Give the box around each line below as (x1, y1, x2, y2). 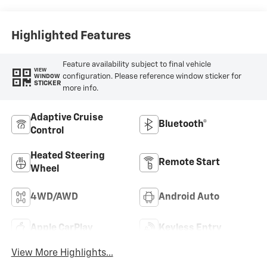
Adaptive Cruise (30, 113, 103, 123)
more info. (62, 84, 98, 92)
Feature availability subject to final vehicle (62, 60, 211, 69)
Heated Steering (30, 151, 105, 161)
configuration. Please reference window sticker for (62, 72, 241, 80)
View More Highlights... (11, 249, 113, 259)
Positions (38, 2, 82, 13)
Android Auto (159, 192, 219, 202)
